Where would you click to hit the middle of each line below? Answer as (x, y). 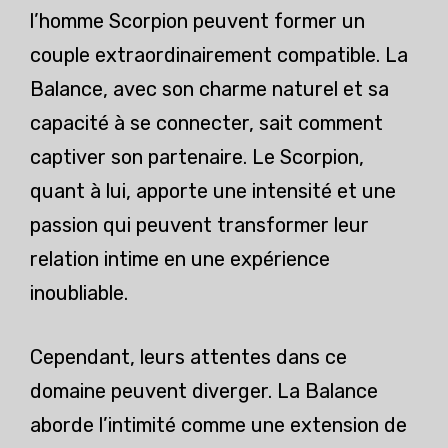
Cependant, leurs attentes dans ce (188, 357)
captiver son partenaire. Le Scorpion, (197, 157)
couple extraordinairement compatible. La (219, 55)
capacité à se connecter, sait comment (206, 123)
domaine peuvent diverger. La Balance (204, 391)
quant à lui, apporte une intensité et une (213, 191)
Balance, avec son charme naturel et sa (209, 89)
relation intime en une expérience (180, 259)
